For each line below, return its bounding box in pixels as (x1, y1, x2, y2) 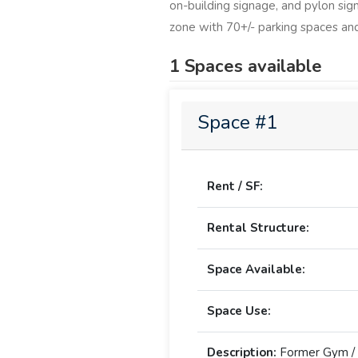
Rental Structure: (207, 220, 309, 237)
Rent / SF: (207, 178, 263, 195)
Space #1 (197, 109, 277, 136)
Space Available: (207, 261, 305, 278)
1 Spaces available (169, 54, 322, 79)
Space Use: (207, 303, 271, 320)
